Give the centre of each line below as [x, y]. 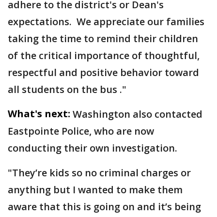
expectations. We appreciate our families [106, 21]
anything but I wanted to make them [95, 189]
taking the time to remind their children [103, 38]
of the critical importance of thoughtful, [104, 55]
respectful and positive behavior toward [103, 72]
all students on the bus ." [67, 89]
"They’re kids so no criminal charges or [99, 172]
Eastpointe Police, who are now [81, 131]
